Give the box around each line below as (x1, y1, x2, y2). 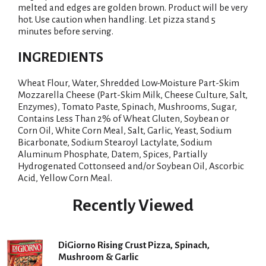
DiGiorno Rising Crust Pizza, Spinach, (58, 240, 210, 250)
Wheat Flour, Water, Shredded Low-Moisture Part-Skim (18, 78, 239, 88)
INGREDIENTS (18, 50, 103, 65)
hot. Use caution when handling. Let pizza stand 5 (18, 14, 216, 24)
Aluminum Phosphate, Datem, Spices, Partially (18, 149, 207, 159)
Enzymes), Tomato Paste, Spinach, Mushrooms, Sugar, (18, 102, 237, 112)
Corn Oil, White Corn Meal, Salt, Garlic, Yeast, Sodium (18, 125, 232, 135)
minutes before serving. (18, 26, 113, 36)
